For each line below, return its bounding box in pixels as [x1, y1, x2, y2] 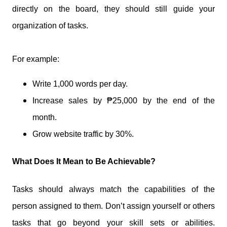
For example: [12, 54, 59, 63]
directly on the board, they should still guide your [12, 4, 215, 13]
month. [32, 112, 57, 122]
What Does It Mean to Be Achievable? [12, 157, 156, 166]
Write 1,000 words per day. [32, 79, 128, 88]
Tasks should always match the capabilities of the [12, 184, 215, 194]
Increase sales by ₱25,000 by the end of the [32, 96, 215, 105]
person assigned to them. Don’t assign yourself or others [12, 201, 215, 210]
